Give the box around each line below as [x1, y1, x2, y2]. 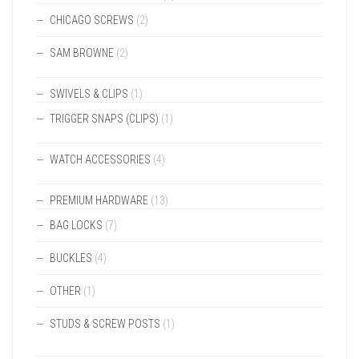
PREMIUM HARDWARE [50, 194, 148, 207]
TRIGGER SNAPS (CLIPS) [50, 112, 159, 125]
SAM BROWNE [50, 46, 114, 59]
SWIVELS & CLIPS [50, 87, 128, 100]
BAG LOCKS [50, 219, 103, 232]
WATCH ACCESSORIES [50, 153, 151, 166]
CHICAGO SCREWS [50, 14, 134, 26]
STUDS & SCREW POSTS [50, 317, 160, 330]
